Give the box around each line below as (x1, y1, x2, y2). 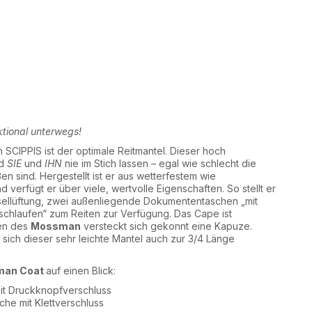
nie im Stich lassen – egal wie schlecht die (62, 157, 257, 169)
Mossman (31, 220, 81, 232)
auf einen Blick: (46, 265, 116, 276)
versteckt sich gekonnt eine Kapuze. (81, 220, 253, 232)
